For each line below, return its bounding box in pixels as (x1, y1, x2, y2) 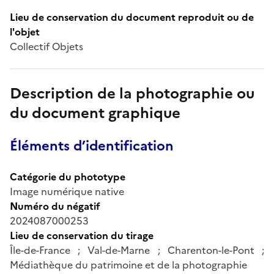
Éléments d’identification (10, 135, 174, 156)
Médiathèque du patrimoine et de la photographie (10, 257, 247, 272)
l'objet (10, 24, 40, 39)
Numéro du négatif (10, 198, 100, 213)
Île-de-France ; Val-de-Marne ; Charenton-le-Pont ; (10, 242, 264, 257)
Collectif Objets (10, 39, 83, 54)
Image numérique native (10, 183, 124, 199)
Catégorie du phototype (10, 169, 125, 184)
